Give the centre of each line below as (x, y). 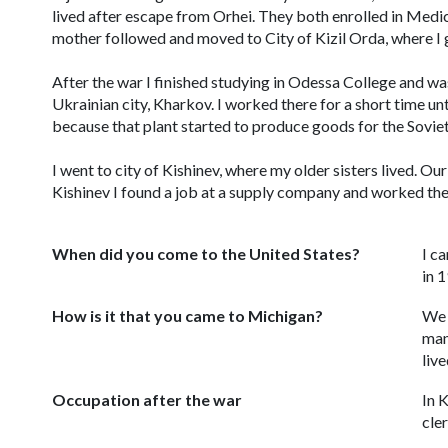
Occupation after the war (147, 399)
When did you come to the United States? (206, 253)
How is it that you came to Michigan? (187, 315)
